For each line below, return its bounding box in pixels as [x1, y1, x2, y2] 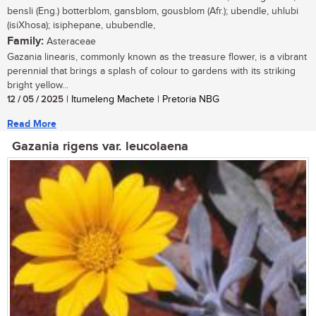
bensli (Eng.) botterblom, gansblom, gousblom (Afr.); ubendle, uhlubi [7, 6, 298, 18]
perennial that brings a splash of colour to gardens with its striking [7, 66, 296, 78]
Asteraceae [44, 36, 96, 48]
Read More [7, 118, 56, 130]
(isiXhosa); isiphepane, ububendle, [7, 20, 155, 32]
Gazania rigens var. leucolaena [12, 139, 188, 155]
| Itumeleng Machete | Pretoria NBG [63, 94, 219, 106]
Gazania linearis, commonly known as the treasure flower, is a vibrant [7, 51, 307, 63]
